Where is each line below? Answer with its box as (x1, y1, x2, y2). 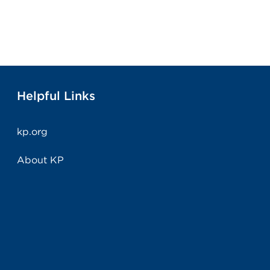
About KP (17, 155, 64, 165)
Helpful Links (17, 90, 96, 102)
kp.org (17, 127, 48, 137)
